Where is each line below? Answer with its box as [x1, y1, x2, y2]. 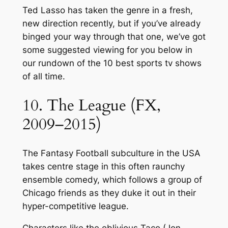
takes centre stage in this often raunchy [22, 161, 185, 172]
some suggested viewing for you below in [22, 44, 192, 55]
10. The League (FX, [22, 94, 161, 116]
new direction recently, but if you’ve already [22, 18, 201, 28]
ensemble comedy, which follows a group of [22, 175, 202, 185]
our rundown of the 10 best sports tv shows [22, 58, 202, 68]
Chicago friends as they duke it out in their [22, 188, 196, 198]
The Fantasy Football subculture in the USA [22, 148, 201, 159]
